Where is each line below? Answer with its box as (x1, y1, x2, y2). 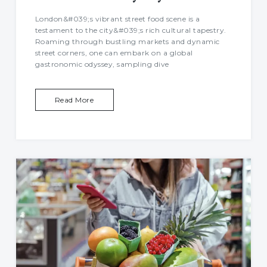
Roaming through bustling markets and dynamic (35, 36, 220, 46)
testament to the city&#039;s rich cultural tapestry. (35, 25, 226, 35)
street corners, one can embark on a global (35, 48, 193, 57)
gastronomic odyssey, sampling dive (35, 59, 169, 69)
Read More (54, 95, 94, 104)
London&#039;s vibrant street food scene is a (35, 14, 200, 23)
